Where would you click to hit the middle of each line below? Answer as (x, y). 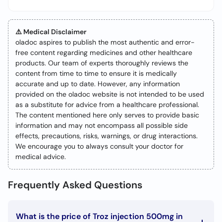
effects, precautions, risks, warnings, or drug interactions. (107, 136)
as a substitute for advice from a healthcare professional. (107, 105)
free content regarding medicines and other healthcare (104, 53)
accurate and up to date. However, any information (98, 84)
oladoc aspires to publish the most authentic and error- (105, 42)
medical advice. (41, 157)
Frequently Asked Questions (75, 185)
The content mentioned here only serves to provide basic (107, 115)
